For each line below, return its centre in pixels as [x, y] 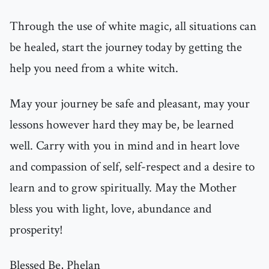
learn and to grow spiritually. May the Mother [123, 188]
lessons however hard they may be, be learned [122, 125]
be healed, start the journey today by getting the [126, 47]
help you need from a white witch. [94, 68]
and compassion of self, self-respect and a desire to [132, 167]
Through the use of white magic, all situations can [133, 26]
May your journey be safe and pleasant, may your [130, 104]
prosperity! [36, 230]
